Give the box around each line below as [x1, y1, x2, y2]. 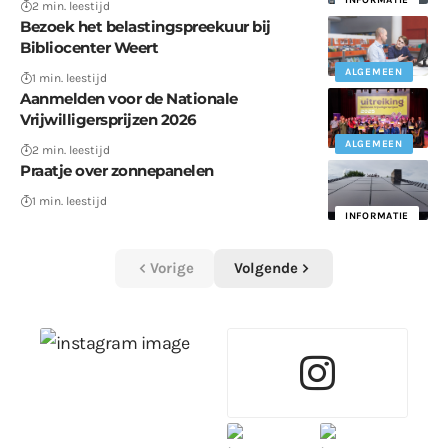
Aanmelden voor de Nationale [20, 88, 238, 108]
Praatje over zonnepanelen [20, 160, 214, 180]
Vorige [150, 258, 194, 277]
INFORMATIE [345, 209, 409, 222]
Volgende [234, 258, 298, 277]
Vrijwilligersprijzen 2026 [20, 109, 200, 129]
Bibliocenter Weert [20, 37, 158, 57]
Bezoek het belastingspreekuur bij [20, 16, 271, 36]
